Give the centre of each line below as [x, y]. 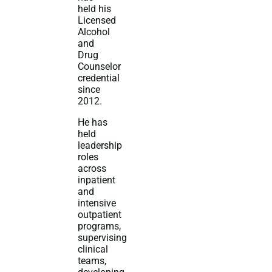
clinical [93, 249]
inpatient [97, 180]
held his [95, 8]
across [92, 168]
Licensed [97, 20]
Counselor [100, 66]
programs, [100, 226]
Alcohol [94, 32]
